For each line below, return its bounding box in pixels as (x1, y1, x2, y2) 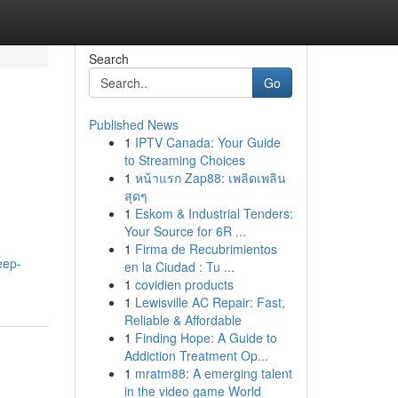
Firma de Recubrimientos (134, 240, 277, 258)
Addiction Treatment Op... (123, 346, 268, 364)
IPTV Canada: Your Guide (134, 133, 281, 151)
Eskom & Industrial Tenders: (134, 204, 293, 222)
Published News (88, 115, 179, 133)
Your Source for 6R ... (123, 222, 246, 240)
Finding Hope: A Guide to (134, 329, 277, 346)
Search (88, 50, 129, 68)
